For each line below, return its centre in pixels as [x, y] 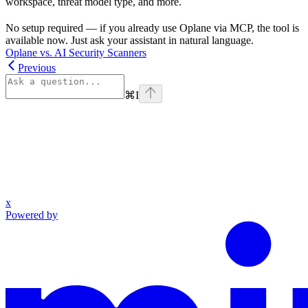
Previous [37, 68]
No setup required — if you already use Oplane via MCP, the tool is [152, 28]
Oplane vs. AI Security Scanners [76, 53]
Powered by [32, 215]
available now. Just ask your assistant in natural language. [130, 41]
